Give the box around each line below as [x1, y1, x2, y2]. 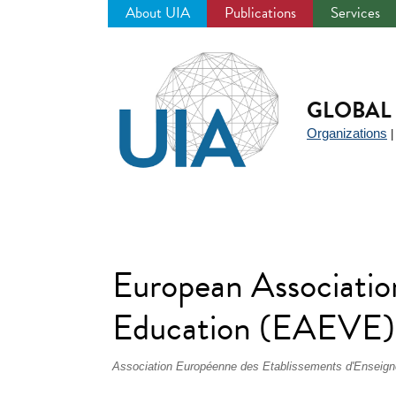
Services [331, 2, 380, 24]
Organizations [307, 126, 387, 141]
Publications [225, 2, 296, 24]
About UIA [126, 2, 190, 24]
